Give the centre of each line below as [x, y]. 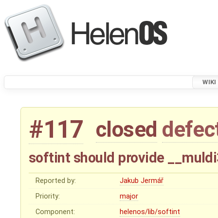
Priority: [48, 197]
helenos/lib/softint [150, 212]
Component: [55, 212]
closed [126, 130]
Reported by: [56, 181]
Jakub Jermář [142, 181]
